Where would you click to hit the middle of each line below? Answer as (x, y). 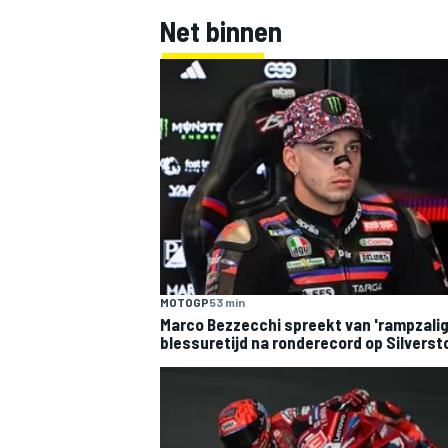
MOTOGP (184, 301)
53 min (227, 301)
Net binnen (221, 30)
